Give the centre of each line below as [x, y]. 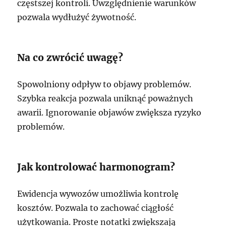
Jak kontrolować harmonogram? [96, 167]
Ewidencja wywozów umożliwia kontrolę [98, 193]
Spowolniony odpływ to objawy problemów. [104, 84]
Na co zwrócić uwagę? [70, 57]
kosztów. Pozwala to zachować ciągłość [96, 208]
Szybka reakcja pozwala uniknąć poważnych [105, 98]
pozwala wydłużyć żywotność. [77, 17]
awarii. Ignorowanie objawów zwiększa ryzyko [109, 112]
